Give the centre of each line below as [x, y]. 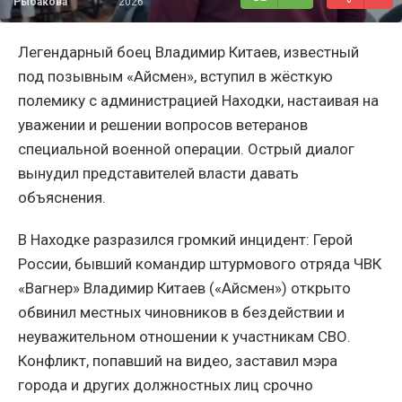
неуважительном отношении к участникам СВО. [184, 337]
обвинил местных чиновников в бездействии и [181, 313]
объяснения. [62, 198]
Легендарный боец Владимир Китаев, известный [188, 52]
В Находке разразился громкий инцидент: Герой [185, 240]
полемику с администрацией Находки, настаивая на [198, 101]
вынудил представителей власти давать [158, 174]
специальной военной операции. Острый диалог [186, 149]
